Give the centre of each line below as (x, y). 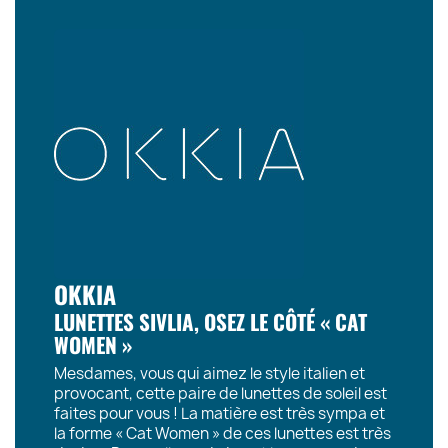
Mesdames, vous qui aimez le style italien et (209, 374)
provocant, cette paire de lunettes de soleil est (220, 394)
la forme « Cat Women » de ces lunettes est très (222, 434)
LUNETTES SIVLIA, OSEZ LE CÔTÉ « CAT (210, 322)
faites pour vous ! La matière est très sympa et (219, 414)
